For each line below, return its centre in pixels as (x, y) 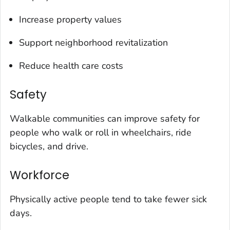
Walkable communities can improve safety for (105, 119)
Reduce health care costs (71, 66)
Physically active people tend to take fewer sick (108, 199)
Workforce (40, 175)
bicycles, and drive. (49, 147)
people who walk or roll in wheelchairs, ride (101, 133)
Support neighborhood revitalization (93, 43)
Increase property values (70, 20)
